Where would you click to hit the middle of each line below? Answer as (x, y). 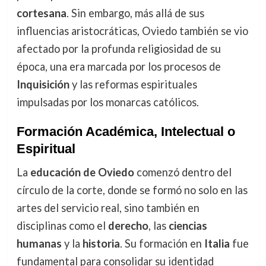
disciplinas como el (62, 226)
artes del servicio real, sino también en (108, 208)
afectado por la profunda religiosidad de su (118, 49)
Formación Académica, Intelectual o (126, 132)
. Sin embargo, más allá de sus (135, 13)
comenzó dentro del (183, 172)
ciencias (188, 226)
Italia (217, 244)
